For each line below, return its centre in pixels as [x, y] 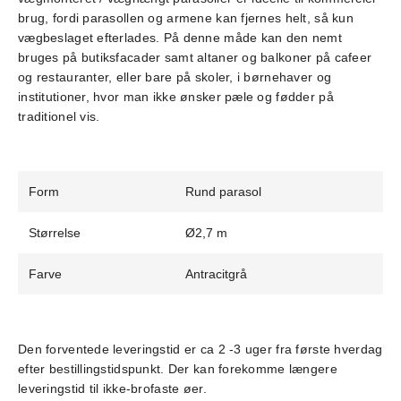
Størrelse [55, 232]
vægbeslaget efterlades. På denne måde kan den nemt [180, 37]
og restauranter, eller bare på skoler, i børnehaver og [175, 77]
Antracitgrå [216, 273]
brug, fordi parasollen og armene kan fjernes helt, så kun [186, 17]
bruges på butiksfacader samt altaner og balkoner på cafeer [195, 57]
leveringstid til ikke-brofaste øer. [112, 388]
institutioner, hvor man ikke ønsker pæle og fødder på [176, 96]
